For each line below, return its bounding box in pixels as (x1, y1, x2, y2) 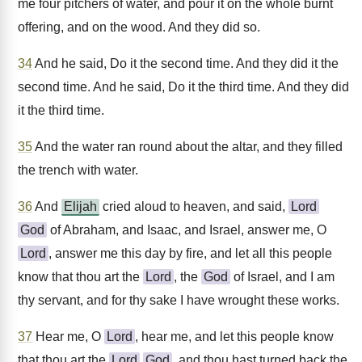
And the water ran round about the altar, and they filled (32, 140, 343, 154)
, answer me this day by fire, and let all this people (48, 246, 332, 260)
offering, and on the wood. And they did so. (18, 20, 260, 34)
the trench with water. (18, 163, 138, 177)
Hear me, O (32, 330, 104, 343)
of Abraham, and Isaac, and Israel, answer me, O (47, 223, 326, 237)
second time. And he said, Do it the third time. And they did (18, 80, 349, 94)
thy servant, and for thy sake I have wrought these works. (18, 293, 339, 307)
